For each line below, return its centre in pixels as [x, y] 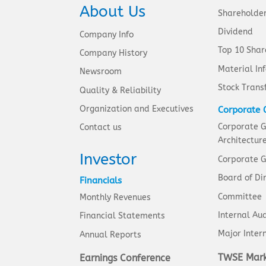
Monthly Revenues [115, 197]
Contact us [101, 128]
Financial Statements [123, 216]
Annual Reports [111, 235]
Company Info [107, 34]
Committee [240, 197]
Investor [108, 159]
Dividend [235, 32]
